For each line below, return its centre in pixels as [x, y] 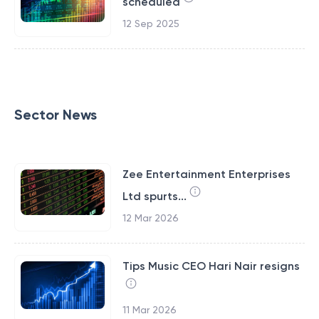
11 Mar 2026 [149, 310]
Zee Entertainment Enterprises [206, 174]
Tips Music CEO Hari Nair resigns [211, 266]
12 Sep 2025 [151, 23]
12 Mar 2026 [150, 218]
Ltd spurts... [154, 196]
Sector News [56, 115]
